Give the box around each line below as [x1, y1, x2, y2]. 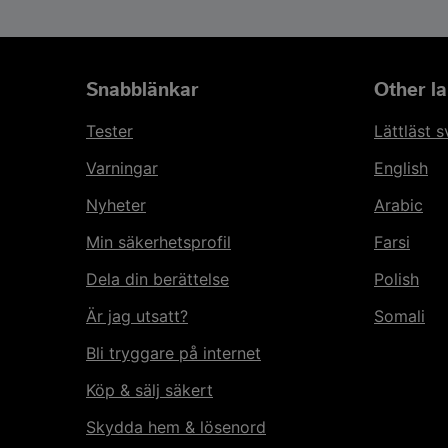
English [374, 158, 428, 179]
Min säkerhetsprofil [86, 232, 231, 253]
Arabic [374, 195, 423, 216]
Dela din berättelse [86, 269, 229, 290]
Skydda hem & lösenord [86, 417, 266, 438]
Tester [86, 121, 133, 142]
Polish [374, 269, 419, 290]
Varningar [86, 158, 158, 179]
